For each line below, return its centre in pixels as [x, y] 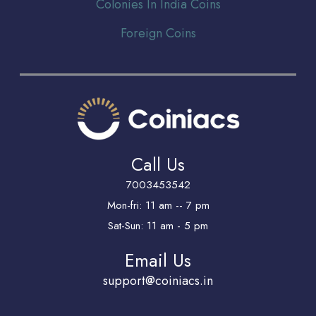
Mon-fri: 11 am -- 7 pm [158, 205]
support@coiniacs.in [158, 280]
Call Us [158, 164]
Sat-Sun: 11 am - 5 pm [158, 225]
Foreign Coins [158, 33]
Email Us [158, 260]
